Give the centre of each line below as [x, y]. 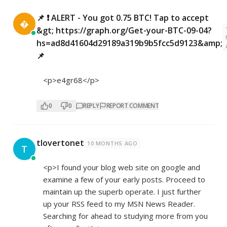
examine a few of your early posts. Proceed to [124, 180]
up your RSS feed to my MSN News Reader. [119, 204]
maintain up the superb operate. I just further [122, 192]
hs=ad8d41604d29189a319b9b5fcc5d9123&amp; [129, 43]
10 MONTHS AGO [112, 143]
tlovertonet [60, 143]
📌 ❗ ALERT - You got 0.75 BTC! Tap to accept [123, 18]
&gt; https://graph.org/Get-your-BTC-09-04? [124, 31]
